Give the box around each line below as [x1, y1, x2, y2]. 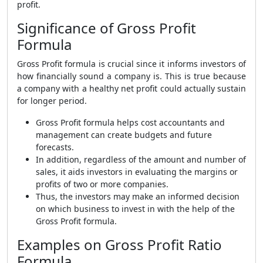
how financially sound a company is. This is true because [17, 70, 246, 82]
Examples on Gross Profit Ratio [17, 235, 222, 254]
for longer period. [17, 95, 87, 106]
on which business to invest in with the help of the [36, 203, 235, 214]
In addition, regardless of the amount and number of [36, 154, 246, 165]
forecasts [36, 141, 72, 153]
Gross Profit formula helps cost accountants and [36, 117, 225, 128]
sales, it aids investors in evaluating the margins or [36, 166, 238, 177]
